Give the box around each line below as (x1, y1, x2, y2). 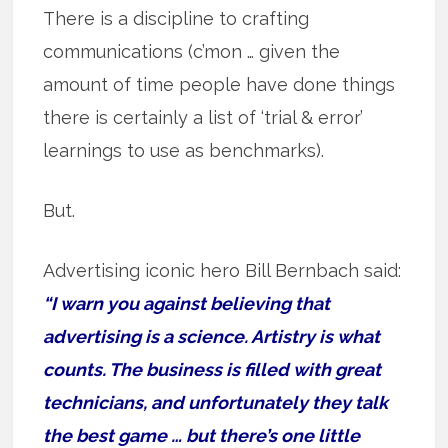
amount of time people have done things (43, 73, 396, 95)
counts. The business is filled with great (43, 358, 382, 380)
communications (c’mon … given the (43, 40, 341, 62)
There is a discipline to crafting (43, 7, 310, 29)
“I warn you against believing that (43, 292, 331, 314)
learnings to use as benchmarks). (43, 139, 325, 161)
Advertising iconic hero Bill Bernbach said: (43, 259, 402, 281)
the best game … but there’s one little (43, 424, 361, 446)
